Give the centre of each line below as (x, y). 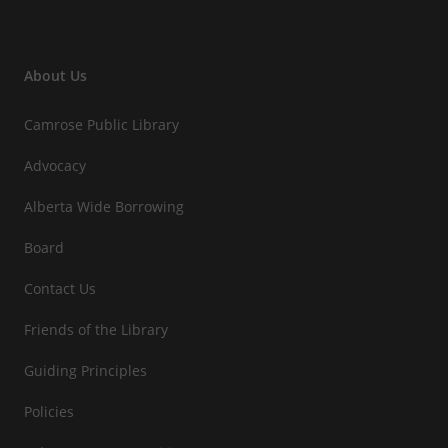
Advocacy (55, 165)
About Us (55, 75)
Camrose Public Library (101, 124)
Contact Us (60, 288)
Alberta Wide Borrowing (104, 206)
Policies (49, 411)
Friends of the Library (96, 329)
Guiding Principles (85, 370)
